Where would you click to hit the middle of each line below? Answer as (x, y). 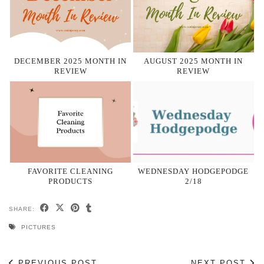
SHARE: (23, 209)
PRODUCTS (70, 181)
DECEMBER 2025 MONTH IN (70, 61)
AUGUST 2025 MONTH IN (194, 61)
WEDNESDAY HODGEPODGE (194, 171)
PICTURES (39, 227)
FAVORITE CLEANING (70, 171)
